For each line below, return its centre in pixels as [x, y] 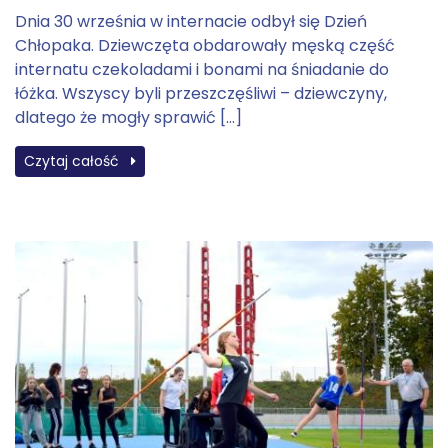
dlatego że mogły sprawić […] [128, 117]
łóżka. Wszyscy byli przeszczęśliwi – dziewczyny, [201, 93]
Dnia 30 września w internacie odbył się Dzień [191, 21]
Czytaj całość [73, 161]
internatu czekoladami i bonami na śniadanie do [202, 69]
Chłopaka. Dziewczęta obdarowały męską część [205, 45]
